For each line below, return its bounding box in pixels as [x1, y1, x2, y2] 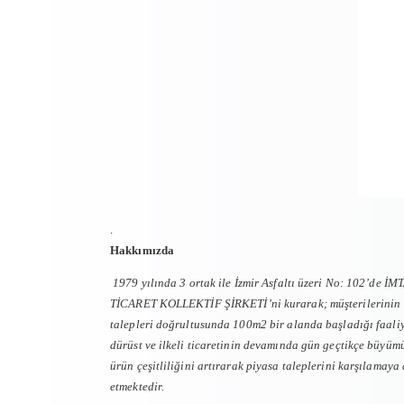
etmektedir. [110, 380, 165, 393]
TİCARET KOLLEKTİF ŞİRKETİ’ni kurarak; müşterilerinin [110, 297, 401, 310]
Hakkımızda [110, 243, 174, 257]
